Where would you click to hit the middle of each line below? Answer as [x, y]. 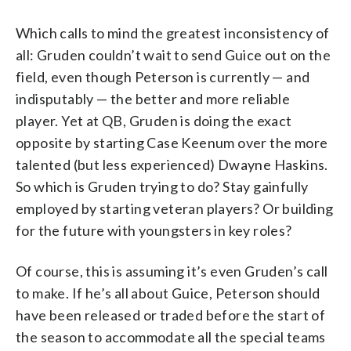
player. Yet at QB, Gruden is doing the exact [154, 121]
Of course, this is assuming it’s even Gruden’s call [172, 271]
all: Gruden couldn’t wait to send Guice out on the [173, 55]
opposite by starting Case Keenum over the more [172, 143]
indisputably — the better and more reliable [153, 99]
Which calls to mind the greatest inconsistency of [173, 33]
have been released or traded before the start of [171, 315]
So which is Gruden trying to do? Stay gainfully [162, 187]
